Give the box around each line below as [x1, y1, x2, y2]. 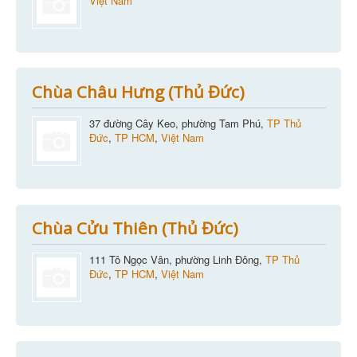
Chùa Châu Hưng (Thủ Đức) [31, 80, 245, 103]
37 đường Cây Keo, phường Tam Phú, [88, 115, 267, 131]
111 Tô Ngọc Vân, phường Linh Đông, [88, 252, 265, 268]
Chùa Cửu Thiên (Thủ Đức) [31, 217, 238, 240]
